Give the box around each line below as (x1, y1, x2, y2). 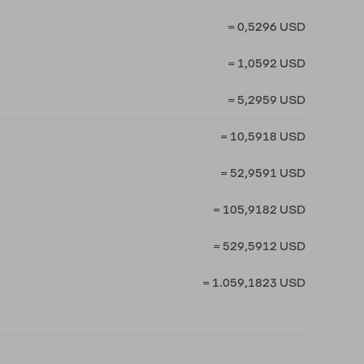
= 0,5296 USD (227, 21, 305, 33)
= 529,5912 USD (213, 240, 305, 253)
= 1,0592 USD (227, 58, 305, 70)
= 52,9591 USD (220, 167, 305, 180)
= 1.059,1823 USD (202, 277, 305, 289)
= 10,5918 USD (220, 131, 305, 143)
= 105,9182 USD (213, 204, 305, 216)
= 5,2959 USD (227, 94, 305, 106)
